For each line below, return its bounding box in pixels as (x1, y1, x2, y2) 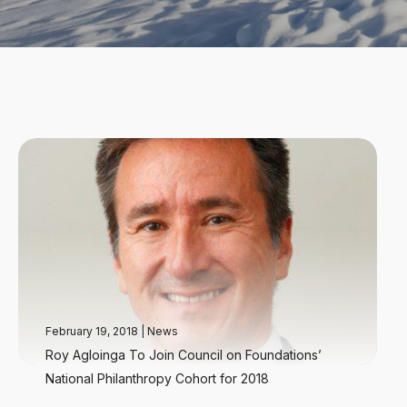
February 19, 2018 (45, 324, 141, 338)
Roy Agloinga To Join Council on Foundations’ (45, 347, 322, 362)
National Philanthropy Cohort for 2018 (45, 371, 269, 386)
